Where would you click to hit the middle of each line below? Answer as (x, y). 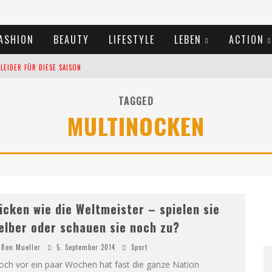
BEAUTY (71, 39)
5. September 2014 (86, 247)
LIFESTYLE (131, 39)
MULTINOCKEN (136, 126)
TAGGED (136, 101)
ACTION (246, 39)
